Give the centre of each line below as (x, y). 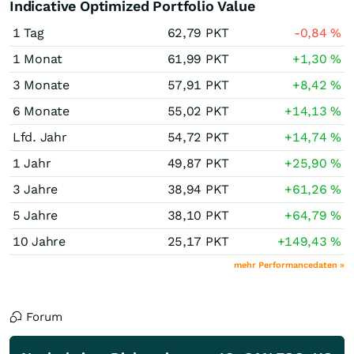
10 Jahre (39, 241)
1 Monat (38, 59)
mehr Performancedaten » (289, 265)
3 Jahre (35, 189)
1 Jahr (32, 163)
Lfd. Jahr (40, 137)
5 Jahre (35, 215)
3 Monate (41, 85)
